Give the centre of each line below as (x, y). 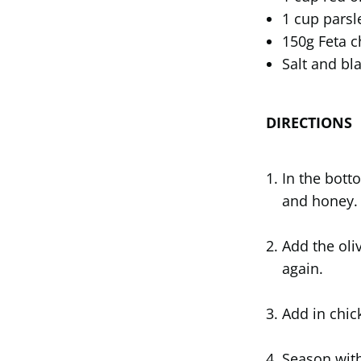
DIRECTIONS (309, 122)
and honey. (320, 201)
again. (303, 269)
